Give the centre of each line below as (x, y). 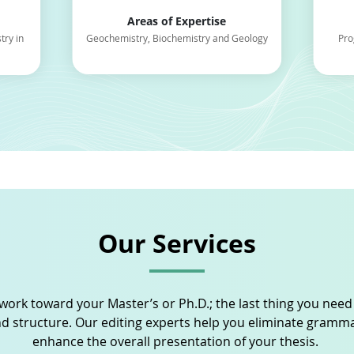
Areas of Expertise (177, 21)
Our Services (177, 243)
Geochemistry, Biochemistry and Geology (177, 38)
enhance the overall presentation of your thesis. (177, 341)
